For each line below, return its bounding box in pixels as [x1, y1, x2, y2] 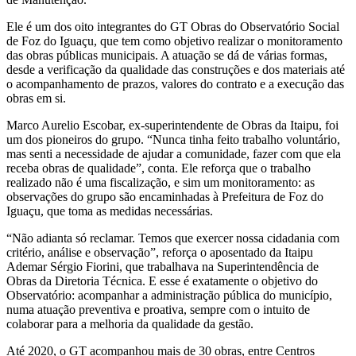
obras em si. [6, 91, 66, 105]
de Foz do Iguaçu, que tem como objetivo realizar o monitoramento [6, 33, 342, 48]
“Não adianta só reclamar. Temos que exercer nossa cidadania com [6, 230, 339, 245]
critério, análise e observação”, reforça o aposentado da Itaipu [6, 245, 313, 259]
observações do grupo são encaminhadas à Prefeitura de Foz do [6, 189, 323, 203]
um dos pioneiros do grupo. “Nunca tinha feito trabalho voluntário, [6, 132, 340, 146]
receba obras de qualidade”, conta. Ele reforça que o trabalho [6, 161, 311, 175]
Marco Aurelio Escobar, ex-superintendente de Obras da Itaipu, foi [6, 118, 339, 132]
